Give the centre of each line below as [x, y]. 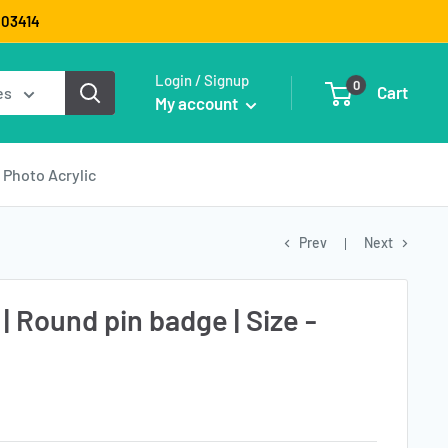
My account [198, 103]
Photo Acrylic [49, 174]
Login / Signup [202, 80]
